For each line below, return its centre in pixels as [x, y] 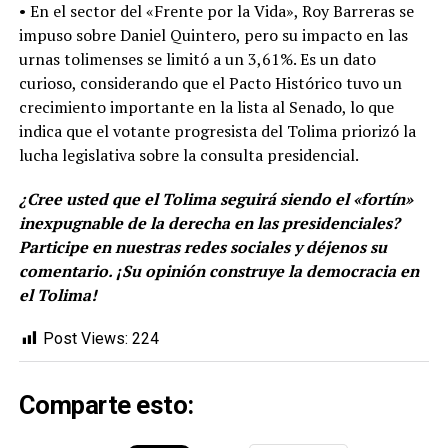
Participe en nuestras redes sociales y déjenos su [202, 247]
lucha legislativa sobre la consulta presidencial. [188, 155]
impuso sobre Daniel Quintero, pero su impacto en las [213, 35]
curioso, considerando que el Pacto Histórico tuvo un [210, 83]
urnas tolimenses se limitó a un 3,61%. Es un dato [197, 59]
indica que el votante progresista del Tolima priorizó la [217, 131]
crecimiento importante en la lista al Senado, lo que [206, 107]
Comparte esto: [106, 405]
